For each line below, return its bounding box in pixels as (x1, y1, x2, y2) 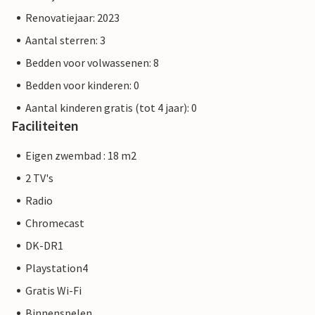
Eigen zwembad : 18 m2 (25, 148, 136, 163)
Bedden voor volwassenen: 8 (25, 56, 159, 70)
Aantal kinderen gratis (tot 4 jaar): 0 (25, 101, 197, 115)
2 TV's (25, 171, 53, 186)
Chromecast (25, 216, 84, 231)
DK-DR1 (25, 238, 63, 253)
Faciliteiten (11, 117, 79, 135)
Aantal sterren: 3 (25, 33, 105, 48)
